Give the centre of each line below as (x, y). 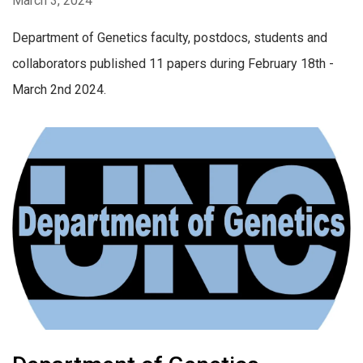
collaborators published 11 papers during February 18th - (173, 64)
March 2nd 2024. (59, 90)
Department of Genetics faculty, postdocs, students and (170, 38)
